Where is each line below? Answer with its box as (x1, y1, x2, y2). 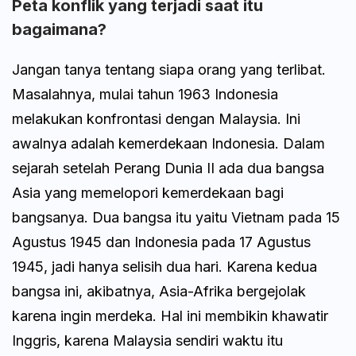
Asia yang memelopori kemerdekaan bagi (12, 184, 284, 201)
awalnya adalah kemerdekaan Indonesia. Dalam (12, 134, 325, 152)
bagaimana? (12, 19, 106, 39)
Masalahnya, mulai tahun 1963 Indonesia (12, 85, 278, 103)
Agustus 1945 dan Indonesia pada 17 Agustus (12, 233, 311, 250)
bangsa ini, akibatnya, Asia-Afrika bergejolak (12, 282, 306, 300)
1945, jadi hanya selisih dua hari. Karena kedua (12, 257, 317, 275)
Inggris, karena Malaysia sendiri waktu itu (12, 331, 283, 349)
